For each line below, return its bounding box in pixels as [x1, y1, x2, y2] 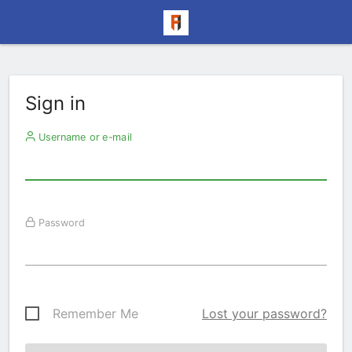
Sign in [25, 92, 86, 115]
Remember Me [53, 306, 138, 321]
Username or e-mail [35, 130, 132, 143]
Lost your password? [202, 306, 327, 321]
